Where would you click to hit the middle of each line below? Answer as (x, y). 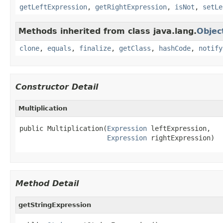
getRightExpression (131, 7)
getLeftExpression (53, 7)
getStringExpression (55, 205)
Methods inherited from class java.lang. (108, 31)
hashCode (175, 48)
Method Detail (47, 183)
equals (59, 48)
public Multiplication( (63, 128)
